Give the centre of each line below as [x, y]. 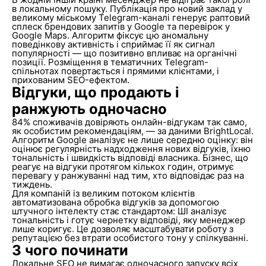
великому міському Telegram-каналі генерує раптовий [131, 18]
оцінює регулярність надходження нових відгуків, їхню [131, 149]
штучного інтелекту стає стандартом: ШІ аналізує [119, 211]
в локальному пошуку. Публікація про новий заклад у [127, 9]
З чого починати [70, 250]
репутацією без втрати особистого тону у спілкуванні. [130, 238]
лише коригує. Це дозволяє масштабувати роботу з [122, 229]
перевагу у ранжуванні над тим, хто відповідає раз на [128, 175]
